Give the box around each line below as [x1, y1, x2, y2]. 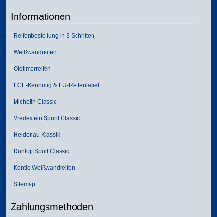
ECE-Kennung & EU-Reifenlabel [11, 81, 99, 89]
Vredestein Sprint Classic [11, 114, 80, 122]
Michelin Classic [11, 98, 57, 105]
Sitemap [11, 180, 35, 187]
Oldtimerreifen [11, 65, 51, 72]
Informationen [11, 11, 70, 22]
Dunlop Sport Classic [11, 147, 69, 155]
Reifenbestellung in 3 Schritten [11, 32, 94, 39]
